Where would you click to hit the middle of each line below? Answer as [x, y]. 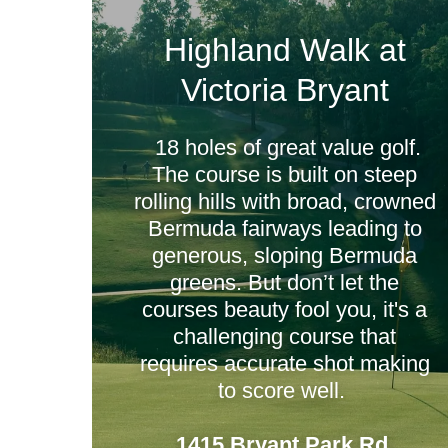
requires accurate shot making [284, 363]
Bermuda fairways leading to [284, 228]
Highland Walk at [284, 50]
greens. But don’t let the [285, 282]
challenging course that [285, 336]
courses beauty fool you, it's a [285, 309]
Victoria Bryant [284, 90]
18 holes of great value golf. [284, 147]
